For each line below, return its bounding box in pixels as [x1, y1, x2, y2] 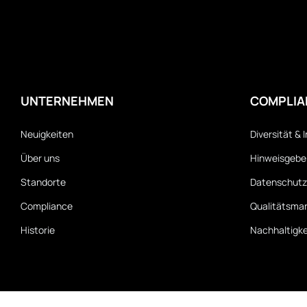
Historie [21, 223, 55, 237]
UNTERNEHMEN [21, 93, 114, 110]
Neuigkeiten [21, 127, 73, 141]
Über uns [21, 151, 60, 165]
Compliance [21, 199, 73, 213]
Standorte [21, 175, 66, 189]
